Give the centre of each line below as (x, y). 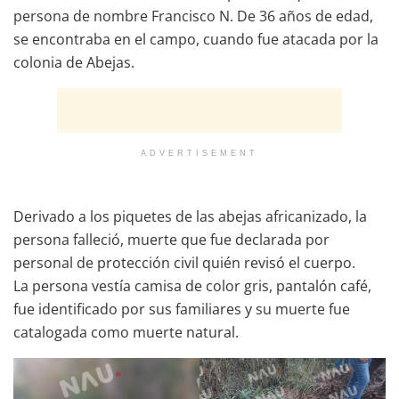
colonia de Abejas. (74, 62)
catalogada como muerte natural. (126, 332)
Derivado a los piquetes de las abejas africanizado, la (190, 216)
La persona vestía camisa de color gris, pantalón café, (192, 285)
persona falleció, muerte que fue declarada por (171, 239)
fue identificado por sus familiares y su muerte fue (182, 309)
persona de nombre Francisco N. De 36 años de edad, (193, 16)
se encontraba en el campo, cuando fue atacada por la (196, 39)
